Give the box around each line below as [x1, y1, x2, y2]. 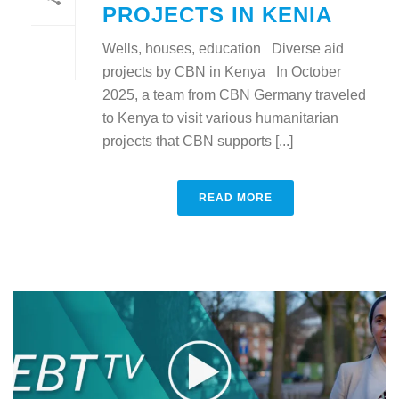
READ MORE [198, 191, 273, 205]
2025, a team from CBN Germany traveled [102, 87, 366, 103]
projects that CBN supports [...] [102, 134, 293, 150]
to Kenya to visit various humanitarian [102, 110, 338, 126]
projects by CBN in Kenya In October [102, 64, 341, 80]
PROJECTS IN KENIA [102, 3, 332, 28]
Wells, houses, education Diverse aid [102, 41, 344, 57]
